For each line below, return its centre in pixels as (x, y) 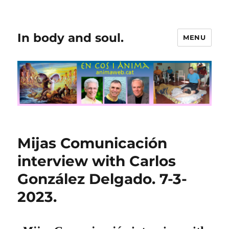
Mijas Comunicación (93, 143)
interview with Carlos (97, 161)
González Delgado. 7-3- (102, 179)
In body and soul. (71, 38)
